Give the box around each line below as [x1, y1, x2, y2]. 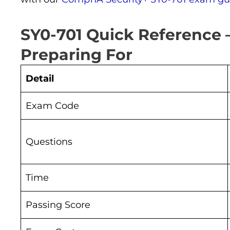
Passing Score [26, 199, 90, 210]
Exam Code [26, 100, 79, 111]
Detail [26, 72, 54, 84]
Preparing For [21, 45, 132, 64]
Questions [26, 136, 72, 147]
